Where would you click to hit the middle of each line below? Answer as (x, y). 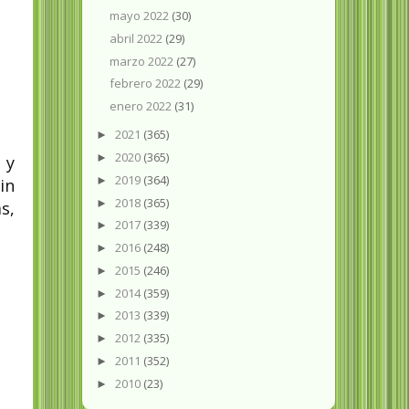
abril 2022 (138, 38)
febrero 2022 (147, 84)
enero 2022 (142, 106)
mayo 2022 (141, 16)
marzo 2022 (143, 61)
